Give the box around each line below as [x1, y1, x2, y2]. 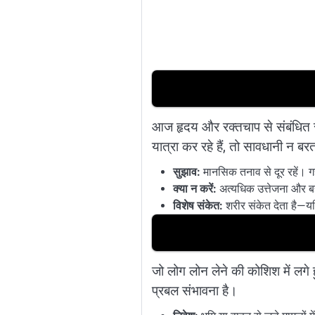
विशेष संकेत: [172, 198, 223, 212]
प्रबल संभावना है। [151, 282, 238, 299]
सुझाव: [172, 165, 200, 179]
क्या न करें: [172, 181, 217, 195]
